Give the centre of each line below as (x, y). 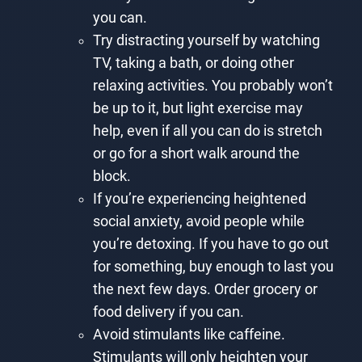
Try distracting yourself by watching (206, 40)
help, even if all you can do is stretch (207, 130)
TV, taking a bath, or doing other (193, 63)
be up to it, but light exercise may (198, 108)
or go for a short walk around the (196, 153)
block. (112, 176)
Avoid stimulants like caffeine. (189, 334)
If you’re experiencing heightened (199, 198)
